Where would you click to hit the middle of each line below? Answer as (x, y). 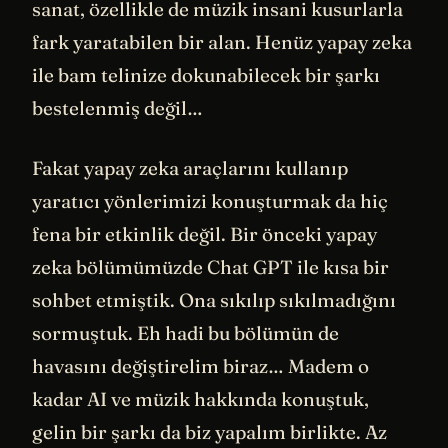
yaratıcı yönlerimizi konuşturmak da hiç (210, 200)
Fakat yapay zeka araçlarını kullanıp (190, 167)
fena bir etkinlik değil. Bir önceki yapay (204, 233)
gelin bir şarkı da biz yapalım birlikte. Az (209, 431)
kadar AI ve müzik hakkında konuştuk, (200, 398)
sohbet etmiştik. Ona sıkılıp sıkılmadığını (214, 299)
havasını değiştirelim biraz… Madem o (200, 365)
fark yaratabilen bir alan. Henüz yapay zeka (222, 42)
